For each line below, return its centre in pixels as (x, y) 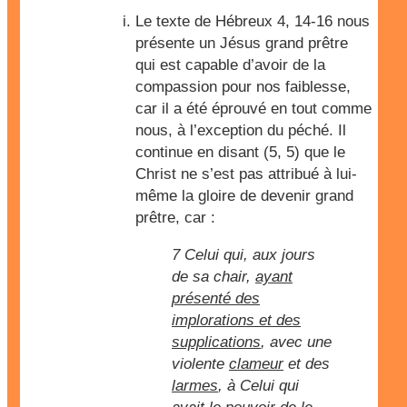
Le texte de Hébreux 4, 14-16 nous (253, 21)
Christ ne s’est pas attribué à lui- (246, 174)
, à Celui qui (258, 386)
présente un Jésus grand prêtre (242, 43)
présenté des (216, 298)
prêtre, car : (175, 218)
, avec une (296, 342)
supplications (216, 342)
